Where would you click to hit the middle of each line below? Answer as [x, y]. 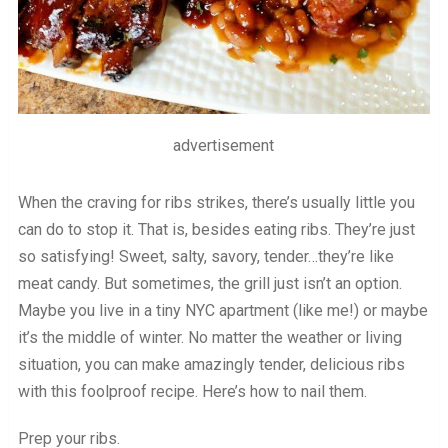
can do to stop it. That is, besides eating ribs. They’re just [216, 230]
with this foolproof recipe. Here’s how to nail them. [192, 392]
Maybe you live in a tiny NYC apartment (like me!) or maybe [222, 311]
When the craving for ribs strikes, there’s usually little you [216, 203]
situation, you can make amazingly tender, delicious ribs [211, 365]
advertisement [224, 146]
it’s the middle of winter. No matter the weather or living [209, 338]
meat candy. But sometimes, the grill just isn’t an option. [209, 284]
